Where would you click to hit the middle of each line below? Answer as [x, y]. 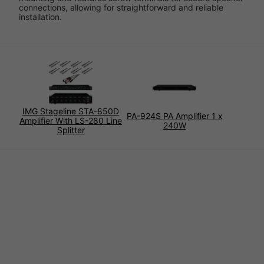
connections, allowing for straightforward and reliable [121, 8]
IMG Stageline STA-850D [71, 111]
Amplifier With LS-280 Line [71, 121]
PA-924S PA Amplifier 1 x [174, 116]
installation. [40, 17]
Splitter [71, 130]
